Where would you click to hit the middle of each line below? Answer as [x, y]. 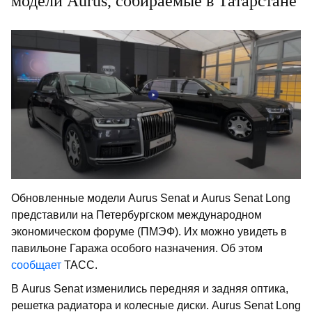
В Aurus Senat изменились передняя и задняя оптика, [150, 288]
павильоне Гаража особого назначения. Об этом [137, 248]
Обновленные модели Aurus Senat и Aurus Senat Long [151, 198]
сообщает [36, 265]
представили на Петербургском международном [136, 214]
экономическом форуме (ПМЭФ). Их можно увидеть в [149, 231]
